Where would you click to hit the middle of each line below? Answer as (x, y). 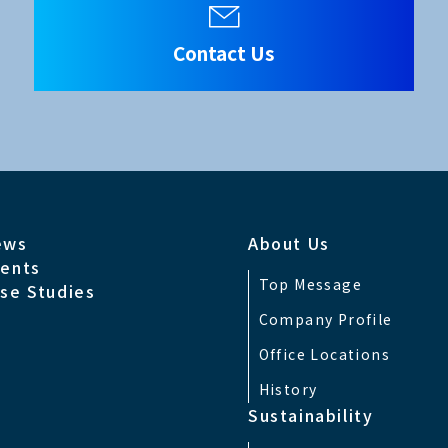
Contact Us (224, 52)
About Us (289, 243)
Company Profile (325, 319)
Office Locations (324, 354)
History (288, 389)
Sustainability (311, 415)
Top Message (310, 284)
